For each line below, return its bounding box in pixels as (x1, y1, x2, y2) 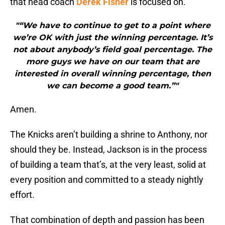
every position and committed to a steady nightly (10, 174, 203, 185)
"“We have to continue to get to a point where (15, 21, 210, 31)
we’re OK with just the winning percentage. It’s (13, 33, 212, 43)
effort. (10, 189, 35, 200)
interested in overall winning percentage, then (14, 69, 211, 79)
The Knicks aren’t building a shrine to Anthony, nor (10, 129, 207, 140)
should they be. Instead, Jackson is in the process (10, 144, 207, 155)
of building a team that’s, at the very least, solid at (10, 159, 206, 170)
